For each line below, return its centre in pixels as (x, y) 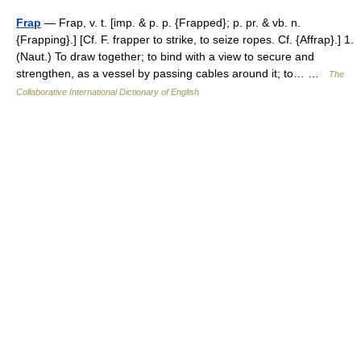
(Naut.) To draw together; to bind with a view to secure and (165, 56)
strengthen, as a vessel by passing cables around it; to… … (172, 73)
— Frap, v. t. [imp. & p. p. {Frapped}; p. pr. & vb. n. (171, 23)
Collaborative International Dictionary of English (108, 92)
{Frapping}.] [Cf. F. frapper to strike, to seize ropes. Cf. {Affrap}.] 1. (185, 39)
